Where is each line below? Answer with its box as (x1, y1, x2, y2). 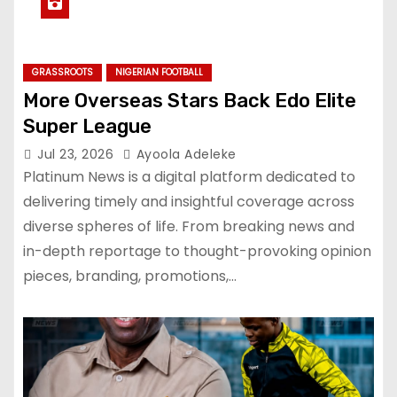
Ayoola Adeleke (132, 144, 237, 163)
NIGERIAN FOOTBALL (115, 65, 203, 79)
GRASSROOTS (32, 65, 93, 79)
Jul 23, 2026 (37, 144, 118, 163)
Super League (23, 113, 152, 138)
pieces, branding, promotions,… (23, 265, 237, 286)
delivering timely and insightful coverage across (23, 191, 354, 212)
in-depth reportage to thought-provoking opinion (23, 240, 371, 261)
